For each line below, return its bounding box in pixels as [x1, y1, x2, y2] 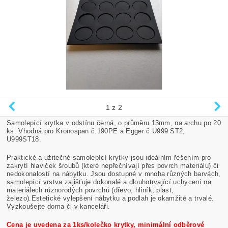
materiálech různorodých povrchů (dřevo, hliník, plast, [7, 186, 174, 194]
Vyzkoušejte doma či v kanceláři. [7, 202, 110, 210]
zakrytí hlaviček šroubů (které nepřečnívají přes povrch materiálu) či [7, 161, 219, 169]
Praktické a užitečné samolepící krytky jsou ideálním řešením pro [7, 153, 211, 161]
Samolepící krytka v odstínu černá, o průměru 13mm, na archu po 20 [7, 119, 221, 127]
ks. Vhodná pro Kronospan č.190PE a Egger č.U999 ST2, [7, 127, 185, 135]
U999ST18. [7, 135, 41, 143]
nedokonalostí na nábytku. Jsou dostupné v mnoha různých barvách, [7, 169, 221, 178]
